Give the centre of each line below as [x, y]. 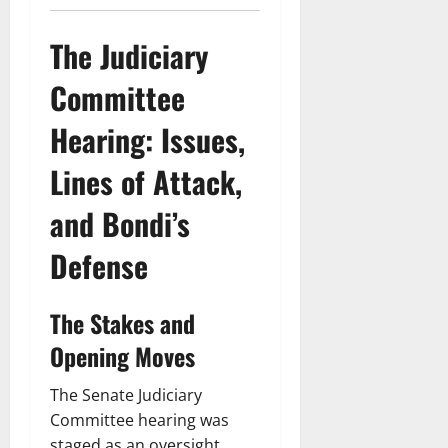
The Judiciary [129, 55]
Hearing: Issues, [147, 139]
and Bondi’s [120, 223]
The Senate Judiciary [126, 394]
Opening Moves [122, 355]
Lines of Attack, [146, 181]
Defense [99, 265]
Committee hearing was [139, 419]
